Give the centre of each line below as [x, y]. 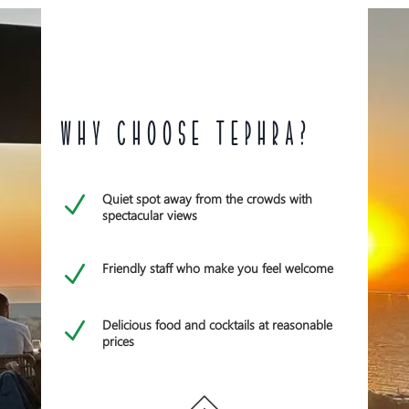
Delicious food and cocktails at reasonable [217, 325]
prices [118, 341]
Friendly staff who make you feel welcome [217, 268]
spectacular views [149, 215]
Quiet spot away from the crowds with [207, 199]
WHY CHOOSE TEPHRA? [185, 136]
